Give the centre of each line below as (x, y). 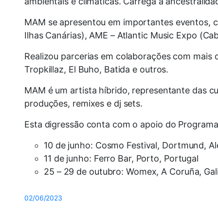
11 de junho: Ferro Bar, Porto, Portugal (121, 159)
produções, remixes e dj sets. (84, 104)
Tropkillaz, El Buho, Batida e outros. (97, 70)
